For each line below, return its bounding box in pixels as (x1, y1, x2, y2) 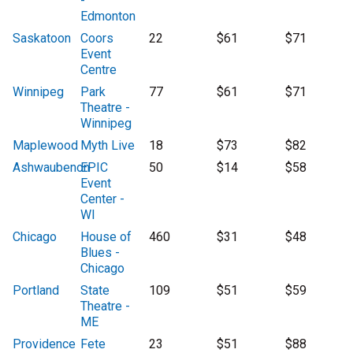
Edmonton (80, 9, 136, 24)
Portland (13, 283, 59, 299)
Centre (80, 62, 117, 78)
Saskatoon (13, 31, 71, 46)
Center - (80, 191, 125, 207)
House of (80, 229, 132, 245)
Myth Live (80, 138, 136, 154)
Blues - (80, 245, 121, 261)
